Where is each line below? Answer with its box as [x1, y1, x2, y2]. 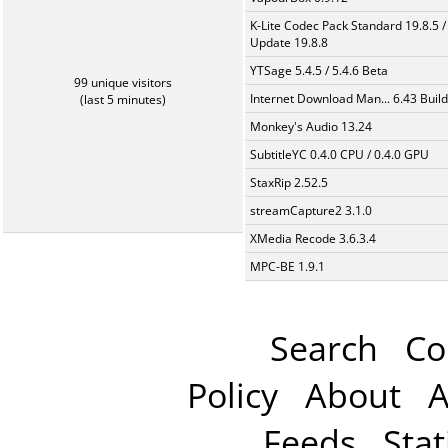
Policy [186, 371, 278, 419]
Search [269, 324, 378, 372]
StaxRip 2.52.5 [250, 174, 328, 192]
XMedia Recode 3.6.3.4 [250, 230, 376, 248]
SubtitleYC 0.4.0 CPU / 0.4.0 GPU [250, 146, 429, 164]
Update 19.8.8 [250, 34, 328, 52]
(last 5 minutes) [80, 91, 166, 109]
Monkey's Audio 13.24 [250, 118, 372, 136]
